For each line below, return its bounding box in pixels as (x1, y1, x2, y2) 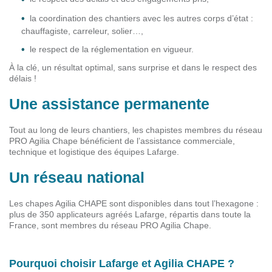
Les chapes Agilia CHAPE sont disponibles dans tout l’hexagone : (9, 199, 259, 209)
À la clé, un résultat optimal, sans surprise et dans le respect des (9, 63, 257, 73)
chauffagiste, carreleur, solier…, (21, 25, 143, 36)
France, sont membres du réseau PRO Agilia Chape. (9, 220, 211, 231)
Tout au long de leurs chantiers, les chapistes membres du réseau (9, 125, 262, 135)
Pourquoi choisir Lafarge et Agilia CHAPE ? (9, 257, 234, 270)
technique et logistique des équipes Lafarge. (9, 147, 179, 157)
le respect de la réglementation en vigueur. (30, 44, 194, 54)
